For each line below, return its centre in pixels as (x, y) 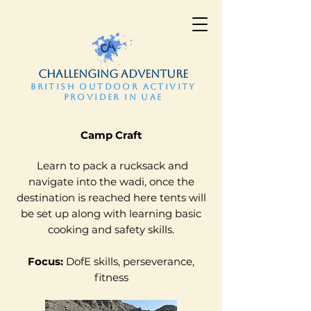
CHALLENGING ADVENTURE (113, 74)
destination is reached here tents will (111, 197)
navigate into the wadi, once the (111, 182)
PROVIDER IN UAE (113, 97)
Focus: (47, 261)
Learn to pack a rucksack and (111, 166)
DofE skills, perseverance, (130, 261)
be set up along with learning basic (111, 213)
